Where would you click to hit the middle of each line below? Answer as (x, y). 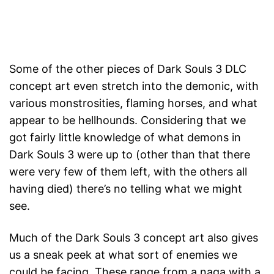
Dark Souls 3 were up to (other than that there (130, 154)
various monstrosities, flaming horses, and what (133, 103)
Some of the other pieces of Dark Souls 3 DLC (128, 68)
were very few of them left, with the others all (128, 171)
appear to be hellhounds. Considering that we (128, 120)
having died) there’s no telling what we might (126, 188)
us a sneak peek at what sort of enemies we (123, 254)
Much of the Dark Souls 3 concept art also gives (134, 237)
